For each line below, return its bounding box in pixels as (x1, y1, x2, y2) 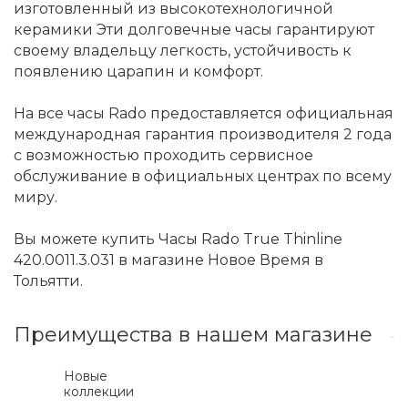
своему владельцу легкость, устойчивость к (14, 42, 352, 59)
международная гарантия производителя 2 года (14, 126, 392, 143)
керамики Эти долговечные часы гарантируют (14, 21, 374, 38)
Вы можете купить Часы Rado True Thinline (14, 230, 342, 248)
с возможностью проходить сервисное (14, 147, 313, 164)
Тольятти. (14, 272, 83, 290)
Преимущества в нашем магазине (14, 322, 372, 347)
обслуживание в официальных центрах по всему (14, 168, 392, 185)
